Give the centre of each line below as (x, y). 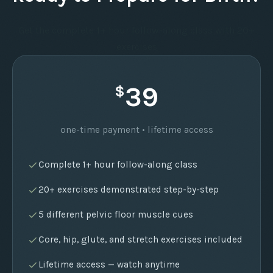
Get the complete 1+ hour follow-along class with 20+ (136, 30)
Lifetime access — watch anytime (109, 265)
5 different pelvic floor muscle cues (116, 215)
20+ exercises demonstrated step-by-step (129, 190)
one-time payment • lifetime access (136, 130)
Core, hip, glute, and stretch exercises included (140, 240)
